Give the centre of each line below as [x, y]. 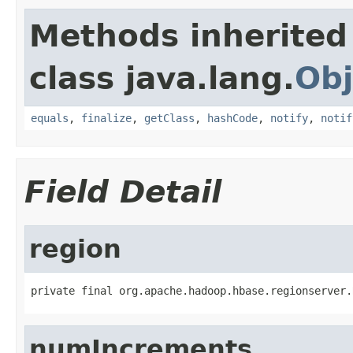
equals [50, 118]
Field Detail [123, 191]
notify [289, 118]
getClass [169, 118]
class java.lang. [162, 78]
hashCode [232, 118]
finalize [106, 118]
